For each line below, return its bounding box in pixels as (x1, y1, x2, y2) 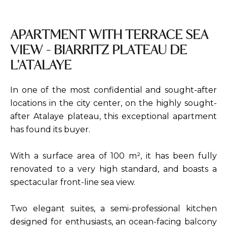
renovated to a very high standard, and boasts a (10, 164, 217, 174)
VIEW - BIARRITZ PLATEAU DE (10, 41, 187, 60)
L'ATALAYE (10, 56, 71, 75)
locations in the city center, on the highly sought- (10, 98, 217, 108)
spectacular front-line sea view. (10, 177, 135, 187)
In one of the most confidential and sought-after (10, 85, 217, 95)
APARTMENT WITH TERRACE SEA (10, 25, 208, 45)
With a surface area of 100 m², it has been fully (10, 150, 217, 161)
